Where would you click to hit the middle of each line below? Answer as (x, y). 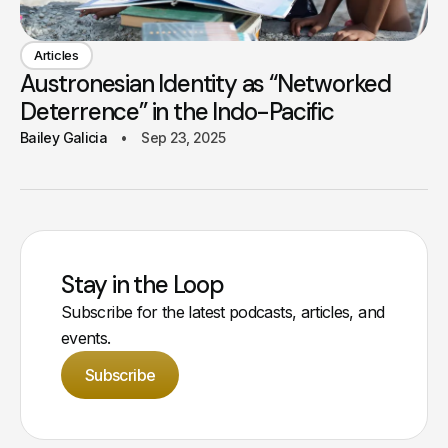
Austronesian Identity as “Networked (205, 83)
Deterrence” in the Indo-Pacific (177, 111)
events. (86, 337)
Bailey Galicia (64, 137)
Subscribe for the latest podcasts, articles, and (223, 311)
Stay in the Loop (142, 284)
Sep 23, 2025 (183, 137)
